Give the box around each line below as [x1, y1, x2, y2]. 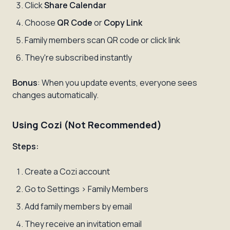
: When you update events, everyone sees [37, 77, 197, 88]
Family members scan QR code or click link [25, 34, 180, 46]
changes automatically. [12, 89, 99, 101]
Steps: [12, 141, 39, 152]
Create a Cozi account [25, 166, 110, 177]
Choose [25, 17, 57, 28]
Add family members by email [25, 201, 132, 212]
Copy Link [104, 17, 142, 28]
